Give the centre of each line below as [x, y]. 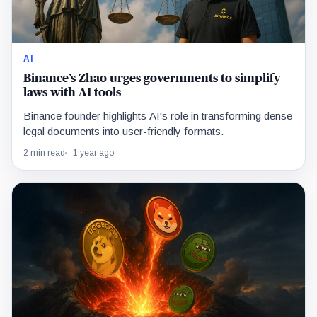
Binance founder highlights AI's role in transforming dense [158, 115]
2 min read [44, 152]
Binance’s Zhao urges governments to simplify [152, 78]
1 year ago [93, 152]
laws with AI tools [72, 92]
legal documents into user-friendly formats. [123, 131]
